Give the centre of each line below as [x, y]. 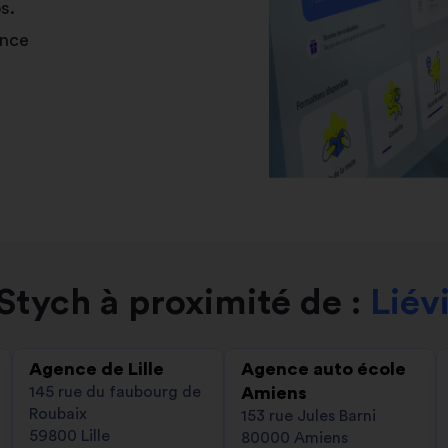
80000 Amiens [294, 437]
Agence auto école [323, 368]
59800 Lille [69, 435]
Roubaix [58, 413]
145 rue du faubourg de [115, 391]
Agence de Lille [96, 368]
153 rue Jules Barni [308, 415]
